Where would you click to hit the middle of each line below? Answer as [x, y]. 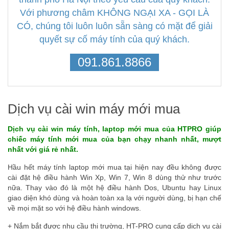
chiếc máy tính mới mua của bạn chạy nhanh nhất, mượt [114, 139]
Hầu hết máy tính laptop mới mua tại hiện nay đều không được [114, 167]
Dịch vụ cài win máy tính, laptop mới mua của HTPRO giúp [114, 129]
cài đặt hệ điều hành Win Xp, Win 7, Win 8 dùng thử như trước [114, 177]
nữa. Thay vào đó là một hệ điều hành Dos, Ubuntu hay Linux [114, 187]
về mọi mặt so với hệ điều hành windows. [74, 208]
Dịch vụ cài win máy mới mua [94, 109]
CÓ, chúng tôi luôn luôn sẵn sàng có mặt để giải [114, 26]
